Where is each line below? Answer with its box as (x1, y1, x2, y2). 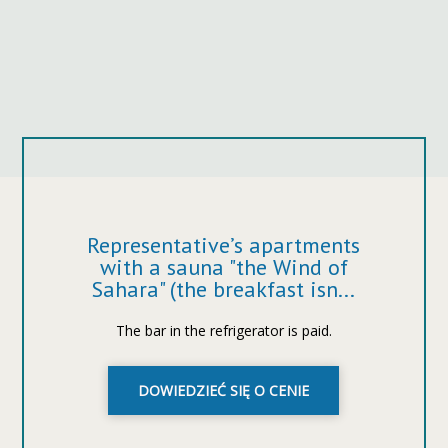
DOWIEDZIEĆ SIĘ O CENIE (138, 381, 310, 400)
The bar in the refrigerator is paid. (115, 321, 332, 340)
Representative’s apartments (87, 231, 361, 259)
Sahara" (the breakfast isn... (92, 275, 356, 303)
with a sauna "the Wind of (99, 253, 348, 281)
